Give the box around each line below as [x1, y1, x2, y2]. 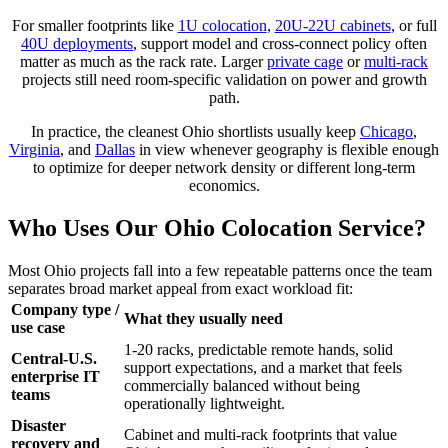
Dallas [95, 141, 135, 159]
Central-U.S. [11, 349, 97, 367]
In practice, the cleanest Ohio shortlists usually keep [31, 123, 360, 141]
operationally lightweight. [124, 394, 285, 412]
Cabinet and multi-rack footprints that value [124, 425, 397, 443]
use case [11, 318, 65, 336]
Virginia [9, 141, 60, 159]
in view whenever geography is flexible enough [135, 141, 439, 159]
